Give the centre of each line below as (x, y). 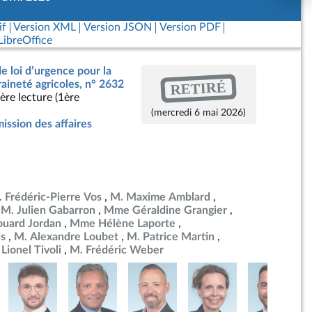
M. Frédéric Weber (117, 250)
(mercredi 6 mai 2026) (199, 112)
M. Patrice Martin (171, 237)
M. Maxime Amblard (160, 197)
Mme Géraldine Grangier (165, 210)
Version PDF (190, 27)
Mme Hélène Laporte (123, 224)
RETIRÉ (198, 88)
